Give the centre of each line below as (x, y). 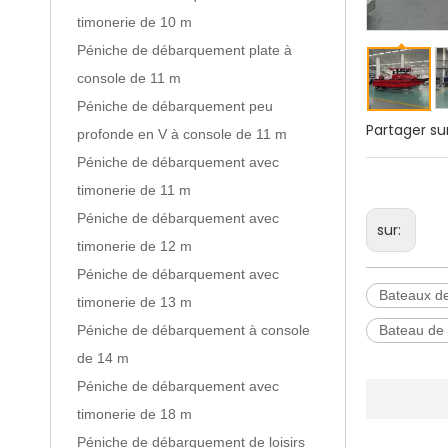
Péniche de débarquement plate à (184, 50)
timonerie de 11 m (134, 190)
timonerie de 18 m (134, 414)
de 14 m (103, 358)
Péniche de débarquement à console (193, 330)
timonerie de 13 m (134, 302)
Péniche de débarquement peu (175, 106)
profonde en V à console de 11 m (182, 134)
